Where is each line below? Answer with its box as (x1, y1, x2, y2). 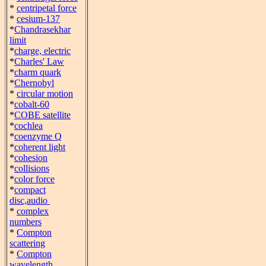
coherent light (14, 142, 65, 152)
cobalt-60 (14, 99, 49, 109)
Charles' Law (14, 56, 64, 66)
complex (17, 206, 49, 216)
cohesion (14, 153, 47, 163)
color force (14, 174, 55, 184)
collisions (14, 163, 49, 173)
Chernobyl (14, 78, 54, 88)
